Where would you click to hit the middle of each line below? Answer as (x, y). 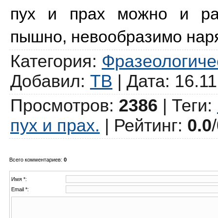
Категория (51, 61)
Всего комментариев (35, 159)
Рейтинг (146, 125)
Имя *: (19, 179)
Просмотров (60, 105)
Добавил (45, 81)
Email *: (20, 189)
